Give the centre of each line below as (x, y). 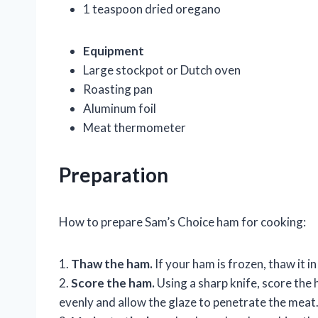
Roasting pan (118, 89)
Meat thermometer (135, 128)
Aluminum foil (120, 109)
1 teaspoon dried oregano (152, 9)
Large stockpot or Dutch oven (162, 70)
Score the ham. (113, 283)
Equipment (114, 51)
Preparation (114, 175)
